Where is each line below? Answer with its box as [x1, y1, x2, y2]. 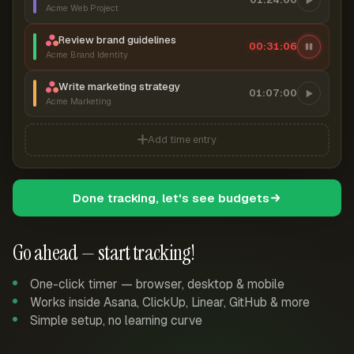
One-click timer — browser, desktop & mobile [30, 275, 284, 292]
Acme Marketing [46, 95, 111, 107]
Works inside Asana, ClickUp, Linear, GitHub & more [30, 293, 310, 311]
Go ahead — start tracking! [13, 239, 195, 266]
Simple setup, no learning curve [30, 311, 202, 329]
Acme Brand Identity [46, 48, 128, 60]
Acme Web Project [46, 2, 119, 13]
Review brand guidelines [58, 32, 176, 47]
